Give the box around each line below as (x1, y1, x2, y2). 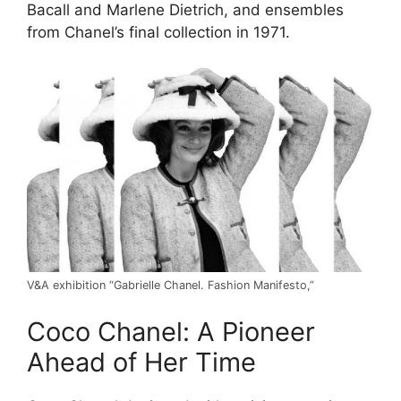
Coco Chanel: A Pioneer (27, 315, 315, 347)
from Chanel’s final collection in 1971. (27, 22, 290, 41)
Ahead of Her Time (27, 346, 256, 378)
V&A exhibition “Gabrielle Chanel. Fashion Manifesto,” (27, 278, 314, 293)
